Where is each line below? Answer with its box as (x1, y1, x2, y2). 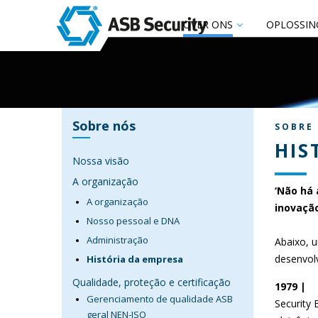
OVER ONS (183, 18, 233, 31)
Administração (87, 234, 148, 246)
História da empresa (87, 253, 183, 265)
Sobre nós (72, 117, 136, 134)
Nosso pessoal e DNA (87, 214, 180, 227)
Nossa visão (72, 154, 129, 168)
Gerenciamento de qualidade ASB (87, 292, 233, 305)
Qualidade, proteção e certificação (72, 275, 231, 289)
